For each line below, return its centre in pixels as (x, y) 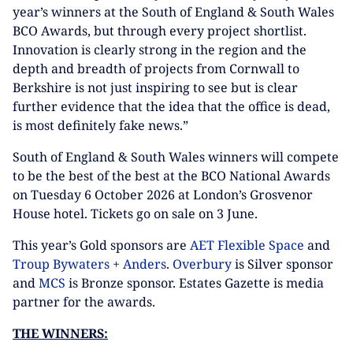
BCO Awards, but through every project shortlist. (160, 31)
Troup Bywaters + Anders (89, 264)
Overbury (202, 264)
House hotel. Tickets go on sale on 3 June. (135, 214)
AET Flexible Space (247, 245)
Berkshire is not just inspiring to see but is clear (155, 87)
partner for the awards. (84, 302)
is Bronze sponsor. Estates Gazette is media (195, 283)
